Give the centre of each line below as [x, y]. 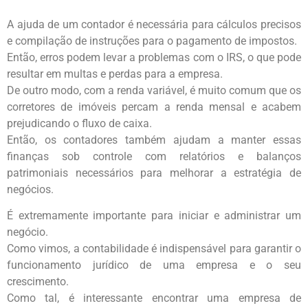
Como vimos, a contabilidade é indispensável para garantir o [154, 249]
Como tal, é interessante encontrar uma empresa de [154, 298]
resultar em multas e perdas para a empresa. [115, 74]
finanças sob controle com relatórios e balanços [154, 156]
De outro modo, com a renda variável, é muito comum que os [154, 90]
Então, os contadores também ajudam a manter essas [154, 140]
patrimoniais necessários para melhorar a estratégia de [154, 173]
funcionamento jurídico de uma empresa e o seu [154, 265]
